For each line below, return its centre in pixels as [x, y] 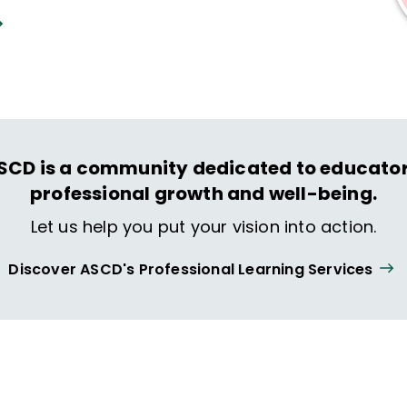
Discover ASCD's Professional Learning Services [191, 269]
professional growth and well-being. [203, 194]
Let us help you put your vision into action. [203, 227]
